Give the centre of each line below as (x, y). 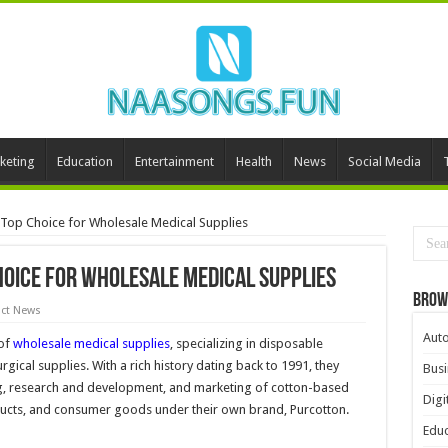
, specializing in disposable (246, 343)
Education (84, 161)
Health (253, 161)
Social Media (384, 161)
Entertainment (174, 161)
